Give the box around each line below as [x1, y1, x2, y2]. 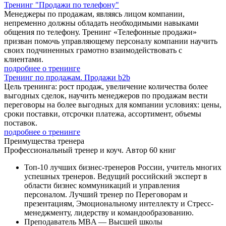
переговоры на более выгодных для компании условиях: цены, [4, 100, 221, 109]
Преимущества [4, 136, 58, 145]
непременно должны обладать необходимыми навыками [4, 18, 199, 27]
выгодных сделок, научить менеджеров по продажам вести [4, 91, 208, 100]
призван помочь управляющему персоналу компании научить [4, 36, 217, 45]
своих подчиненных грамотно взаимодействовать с [4, 45, 182, 54]
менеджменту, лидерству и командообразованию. [24, 208, 194, 217]
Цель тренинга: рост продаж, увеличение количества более [4, 82, 208, 91]
